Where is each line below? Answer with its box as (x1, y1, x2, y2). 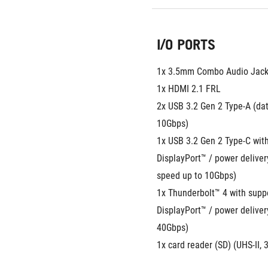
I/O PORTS (157, 36, 215, 53)
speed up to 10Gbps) (157, 170, 236, 181)
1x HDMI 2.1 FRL (157, 83, 221, 95)
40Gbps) (157, 222, 188, 233)
